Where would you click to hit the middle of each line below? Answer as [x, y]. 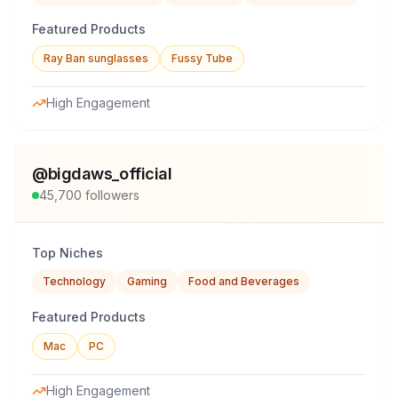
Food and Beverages [244, 281]
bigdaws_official [110, 174]
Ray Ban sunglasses [96, 58]
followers [111, 195]
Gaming [147, 281]
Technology [74, 281]
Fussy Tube [202, 58]
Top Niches [68, 253]
